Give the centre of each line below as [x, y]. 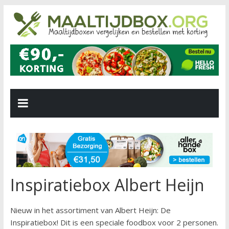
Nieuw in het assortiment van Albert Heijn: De [90, 210]
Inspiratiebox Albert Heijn [107, 185]
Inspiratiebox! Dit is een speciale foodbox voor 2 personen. [114, 223]
